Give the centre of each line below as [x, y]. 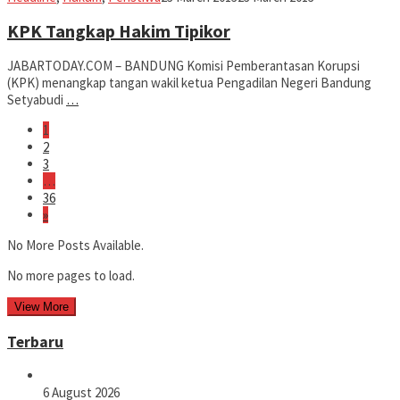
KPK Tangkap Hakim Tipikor [119, 31]
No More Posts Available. [75, 246]
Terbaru [35, 342]
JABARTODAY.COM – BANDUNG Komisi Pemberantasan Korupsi [183, 66]
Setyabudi [37, 100]
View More [42, 307]
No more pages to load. [71, 276]
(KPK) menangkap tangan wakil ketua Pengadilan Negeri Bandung [189, 83]
